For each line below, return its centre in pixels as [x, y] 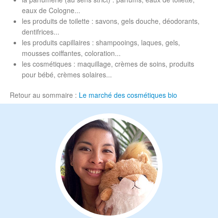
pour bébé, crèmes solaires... [67, 74]
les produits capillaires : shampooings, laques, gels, [101, 42]
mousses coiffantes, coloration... [71, 53]
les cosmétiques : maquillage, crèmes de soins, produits [108, 64]
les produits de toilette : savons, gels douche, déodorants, [111, 21]
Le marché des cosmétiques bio [128, 95]
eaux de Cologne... [51, 10]
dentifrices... [41, 32]
